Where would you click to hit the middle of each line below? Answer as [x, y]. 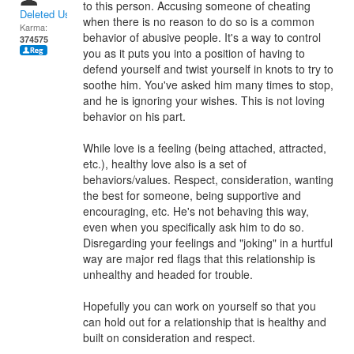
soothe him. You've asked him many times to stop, [208, 85]
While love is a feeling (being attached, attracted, [205, 148]
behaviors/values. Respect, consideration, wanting [208, 179]
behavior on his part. [134, 116]
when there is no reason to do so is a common [199, 21]
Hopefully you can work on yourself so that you [200, 306]
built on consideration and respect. [169, 337]
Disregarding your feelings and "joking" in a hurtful [208, 243]
